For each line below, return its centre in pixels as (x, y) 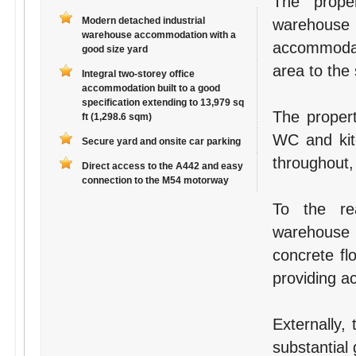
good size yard (114, 50)
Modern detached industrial (143, 21)
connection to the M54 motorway (155, 181)
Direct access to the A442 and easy (162, 166)
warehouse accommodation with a (159, 35)
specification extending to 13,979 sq (163, 103)
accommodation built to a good (151, 89)
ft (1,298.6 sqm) (116, 117)
